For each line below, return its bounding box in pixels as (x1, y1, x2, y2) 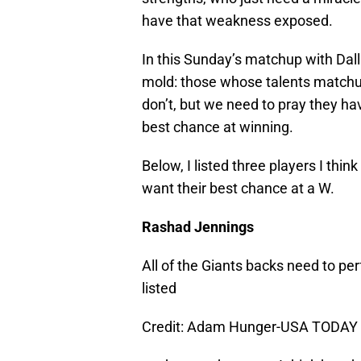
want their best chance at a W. (142, 180, 334, 197)
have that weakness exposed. (142, 12, 333, 30)
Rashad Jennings (142, 218, 254, 236)
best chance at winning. (142, 118, 293, 136)
